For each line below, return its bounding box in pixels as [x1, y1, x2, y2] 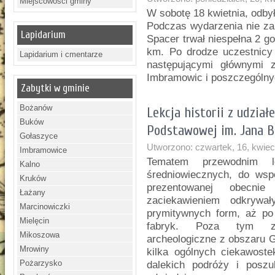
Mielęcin [20, 216, 50, 225]
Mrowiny [20, 244, 50, 254]
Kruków [20, 174, 47, 183]
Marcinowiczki [20, 202, 71, 211]
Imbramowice [20, 145, 68, 155]
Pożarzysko [20, 258, 63, 268]
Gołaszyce [20, 131, 58, 141]
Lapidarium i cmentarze [20, 50, 103, 59]
